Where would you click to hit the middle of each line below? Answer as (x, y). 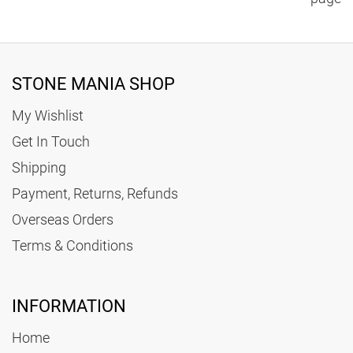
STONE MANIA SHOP (93, 84)
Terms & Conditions (72, 245)
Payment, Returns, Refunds (95, 193)
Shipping (39, 167)
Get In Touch (51, 141)
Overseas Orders (63, 219)
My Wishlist (48, 115)
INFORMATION (69, 306)
